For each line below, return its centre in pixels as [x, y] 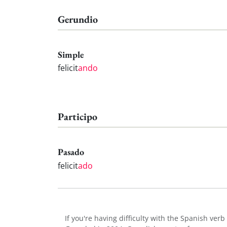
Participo [78, 117]
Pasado [71, 152]
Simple [71, 54]
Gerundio [78, 19]
